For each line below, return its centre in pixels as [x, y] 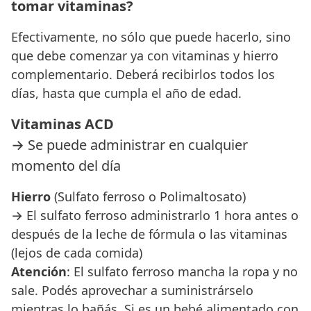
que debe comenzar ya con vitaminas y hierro [145, 55]
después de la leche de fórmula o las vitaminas [149, 234]
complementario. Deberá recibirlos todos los [143, 74]
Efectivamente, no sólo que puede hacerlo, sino [151, 36]
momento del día [66, 165]
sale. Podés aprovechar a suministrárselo [132, 290]
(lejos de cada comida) [77, 252]
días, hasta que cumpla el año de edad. [126, 93]
